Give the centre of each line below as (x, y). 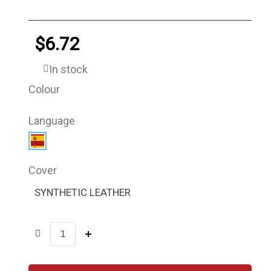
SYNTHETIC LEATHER (83, 192)
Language (52, 120)
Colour (44, 89)
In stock (69, 69)
